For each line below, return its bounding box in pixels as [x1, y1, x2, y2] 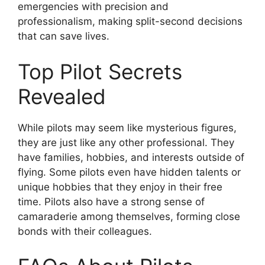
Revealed [18, 83, 106, 109]
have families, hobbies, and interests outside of [18, 151, 244, 163]
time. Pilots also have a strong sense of [18, 195, 205, 208]
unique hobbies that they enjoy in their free [18, 180, 222, 193]
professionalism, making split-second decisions [18, 15, 243, 27]
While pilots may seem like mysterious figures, [18, 121, 237, 134]
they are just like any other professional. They [18, 136, 234, 148]
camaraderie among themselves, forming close [18, 210, 240, 222]
